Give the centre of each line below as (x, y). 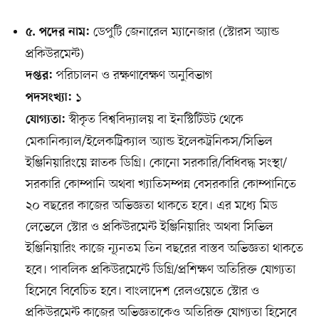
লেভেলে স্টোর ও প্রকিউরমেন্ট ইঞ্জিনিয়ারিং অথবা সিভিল (149, 228)
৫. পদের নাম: (57, 33)
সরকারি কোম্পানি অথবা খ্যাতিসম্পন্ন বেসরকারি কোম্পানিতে (161, 185)
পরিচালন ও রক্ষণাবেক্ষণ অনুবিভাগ (132, 76)
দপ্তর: (39, 77)
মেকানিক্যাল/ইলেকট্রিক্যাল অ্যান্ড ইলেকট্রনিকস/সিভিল (149, 142)
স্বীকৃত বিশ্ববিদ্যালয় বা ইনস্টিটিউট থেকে (154, 120)
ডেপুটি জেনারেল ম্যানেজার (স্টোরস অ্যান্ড (184, 32)
